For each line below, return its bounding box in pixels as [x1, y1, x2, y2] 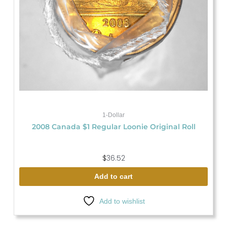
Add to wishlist [99, 198, 145, 206]
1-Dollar [102, 111, 125, 119]
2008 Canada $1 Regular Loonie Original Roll [31, 123, 196, 131]
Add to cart [94, 173, 133, 181]
